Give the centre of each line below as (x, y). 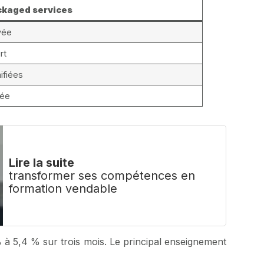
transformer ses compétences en (102, 175)
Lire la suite (42, 162)
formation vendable (63, 188)
